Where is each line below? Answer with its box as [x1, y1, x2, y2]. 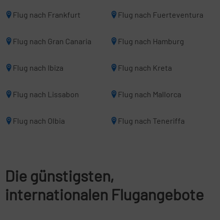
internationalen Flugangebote [5, 185, 204, 203]
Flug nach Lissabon [13, 89, 79, 99]
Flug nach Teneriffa [118, 116, 185, 125]
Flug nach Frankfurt [13, 10, 81, 19]
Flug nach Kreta [118, 63, 172, 72]
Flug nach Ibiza [13, 63, 63, 72]
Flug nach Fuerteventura [118, 10, 203, 19]
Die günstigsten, [5, 166, 114, 185]
